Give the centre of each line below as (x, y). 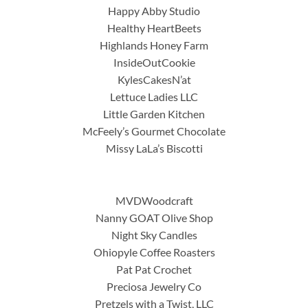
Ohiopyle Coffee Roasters (154, 252)
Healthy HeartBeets (154, 27)
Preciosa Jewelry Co (154, 286)
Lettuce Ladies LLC (154, 96)
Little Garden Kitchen (154, 113)
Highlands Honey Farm (154, 45)
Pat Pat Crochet (154, 269)
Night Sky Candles (154, 234)
